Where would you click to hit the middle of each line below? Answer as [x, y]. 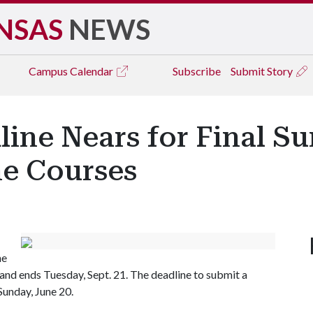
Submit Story [263, 71]
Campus [49, 71]
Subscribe [197, 71]
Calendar [93, 71]
